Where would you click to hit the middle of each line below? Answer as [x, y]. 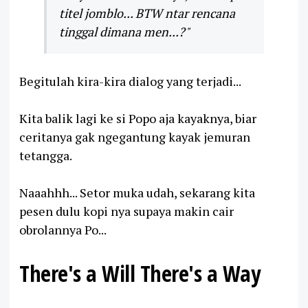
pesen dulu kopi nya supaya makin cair [126, 211]
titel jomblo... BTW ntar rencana [147, 13]
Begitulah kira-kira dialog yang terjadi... [130, 81]
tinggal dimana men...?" [124, 31]
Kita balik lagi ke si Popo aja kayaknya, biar [138, 118]
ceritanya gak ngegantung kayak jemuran [135, 136]
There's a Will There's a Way [140, 273]
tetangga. [46, 155]
